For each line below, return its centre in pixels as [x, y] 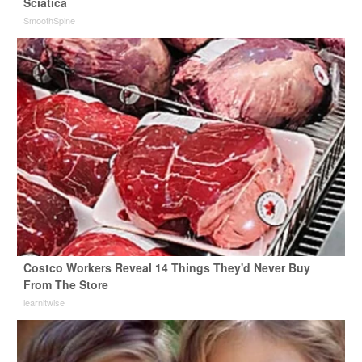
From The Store [65, 284]
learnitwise [44, 302]
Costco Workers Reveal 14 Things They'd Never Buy [166, 267]
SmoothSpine [49, 20]
